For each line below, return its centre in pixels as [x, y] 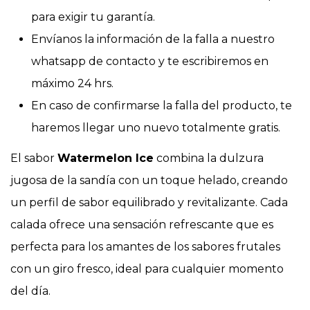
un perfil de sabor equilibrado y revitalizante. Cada [149, 202]
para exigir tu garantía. [93, 17]
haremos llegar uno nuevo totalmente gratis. [156, 127]
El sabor [34, 158]
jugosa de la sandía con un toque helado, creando [149, 180]
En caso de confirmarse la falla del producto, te [162, 105]
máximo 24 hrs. [72, 83]
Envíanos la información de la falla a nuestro [153, 39]
